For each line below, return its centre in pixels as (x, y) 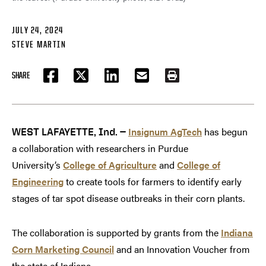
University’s (37, 164)
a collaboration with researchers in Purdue (100, 148)
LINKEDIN (124, 81)
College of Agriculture (110, 164)
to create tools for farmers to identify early (153, 181)
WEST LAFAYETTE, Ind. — (69, 131)
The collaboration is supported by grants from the (116, 232)
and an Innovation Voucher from (182, 249)
